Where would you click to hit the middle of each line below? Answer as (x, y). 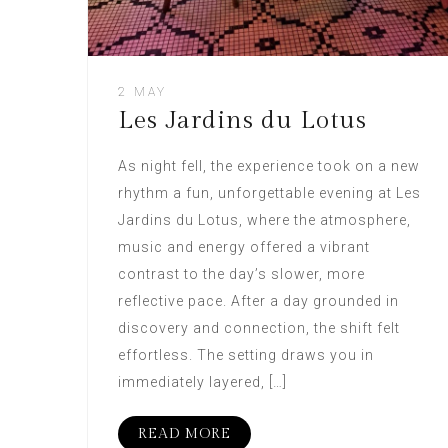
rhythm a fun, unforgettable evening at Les (269, 192)
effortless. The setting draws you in (246, 354)
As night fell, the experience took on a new (269, 165)
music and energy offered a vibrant (244, 246)
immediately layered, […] (202, 381)
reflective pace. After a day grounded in (258, 300)
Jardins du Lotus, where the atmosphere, (264, 219)
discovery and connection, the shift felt (259, 327)
